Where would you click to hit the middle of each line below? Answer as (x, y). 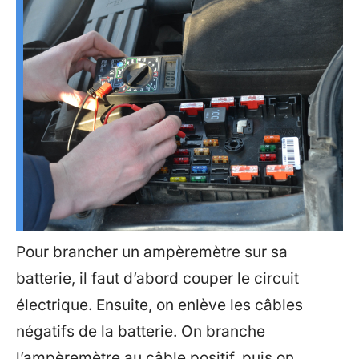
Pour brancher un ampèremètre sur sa (152, 252)
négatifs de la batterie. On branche (141, 331)
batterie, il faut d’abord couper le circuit (157, 278)
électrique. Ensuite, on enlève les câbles (159, 305)
